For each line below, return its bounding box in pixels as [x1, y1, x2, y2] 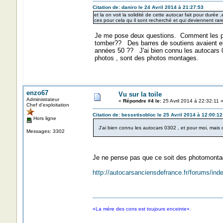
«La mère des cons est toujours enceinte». [92, 206, 191, 212]
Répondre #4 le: [122, 98, 161, 104]
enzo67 [26, 89, 48, 97]
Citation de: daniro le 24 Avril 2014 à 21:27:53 [92, 4, 204, 10]
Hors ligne [31, 115, 56, 121]
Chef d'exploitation [26, 102, 69, 108]
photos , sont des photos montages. [92, 54, 205, 62]
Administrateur [26, 97, 59, 102]
